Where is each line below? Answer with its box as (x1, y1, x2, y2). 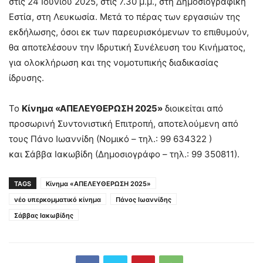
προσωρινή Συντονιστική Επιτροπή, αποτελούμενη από (9, 118, 238, 130)
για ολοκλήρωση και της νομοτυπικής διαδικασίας (9, 57, 218, 69)
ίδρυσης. (9, 72, 44, 84)
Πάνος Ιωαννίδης (116, 195, 171, 204)
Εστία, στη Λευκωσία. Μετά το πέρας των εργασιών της (9, 11, 240, 23)
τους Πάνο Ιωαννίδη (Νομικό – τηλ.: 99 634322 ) (9, 133, 212, 145)
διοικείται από (163, 103, 223, 114)
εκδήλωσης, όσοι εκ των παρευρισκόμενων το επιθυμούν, (9, 26, 249, 38)
